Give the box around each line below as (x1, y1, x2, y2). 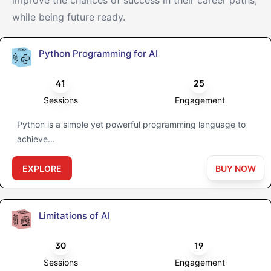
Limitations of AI (39, 210, 110, 222)
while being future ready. (12, 11, 125, 24)
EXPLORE (22, 163, 62, 174)
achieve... (17, 134, 55, 145)
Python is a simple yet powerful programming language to (17, 119, 246, 130)
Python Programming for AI (39, 48, 158, 60)
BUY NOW (215, 163, 256, 174)
